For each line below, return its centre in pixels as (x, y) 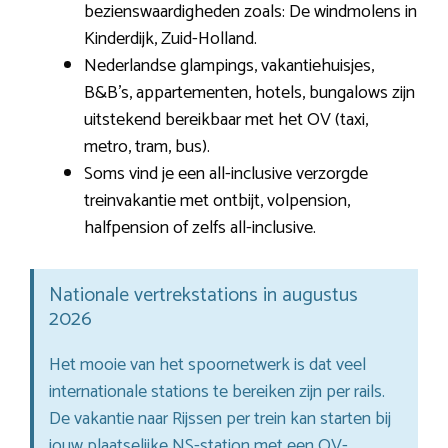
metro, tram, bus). (147, 146)
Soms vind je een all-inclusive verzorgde (226, 173)
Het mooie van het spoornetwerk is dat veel (207, 364)
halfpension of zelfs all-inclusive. (200, 227)
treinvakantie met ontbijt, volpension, (217, 200)
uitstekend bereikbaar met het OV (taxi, (226, 119)
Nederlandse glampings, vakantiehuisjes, (229, 65)
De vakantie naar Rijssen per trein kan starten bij (220, 418)
